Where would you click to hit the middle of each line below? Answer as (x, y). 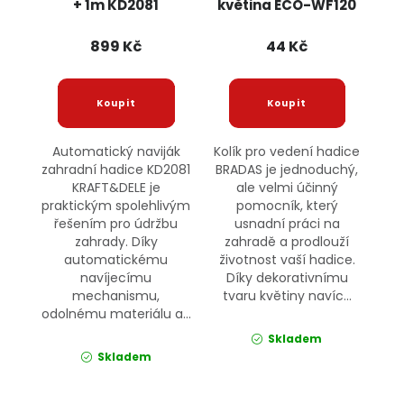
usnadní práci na (287, 224)
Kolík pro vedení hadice (287, 152)
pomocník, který (287, 206)
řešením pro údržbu (116, 224)
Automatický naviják (116, 152)
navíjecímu (116, 278)
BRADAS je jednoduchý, (287, 170)
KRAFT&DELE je (116, 188)
